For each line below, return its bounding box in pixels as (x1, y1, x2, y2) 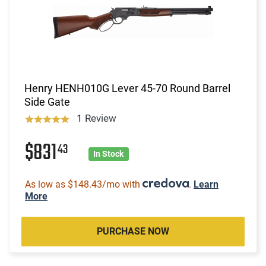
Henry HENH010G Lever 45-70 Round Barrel (24, 81, 230, 94)
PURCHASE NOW (97, 225, 169, 237)
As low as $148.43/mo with (25, 178, 142, 190)
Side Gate (24, 95, 70, 108)
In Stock (93, 148, 124, 159)
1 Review (76, 112, 116, 124)
